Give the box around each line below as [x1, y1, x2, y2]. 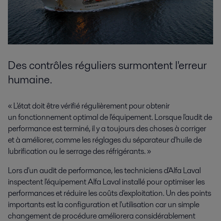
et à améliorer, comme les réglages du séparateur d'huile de [8, 134, 202, 146]
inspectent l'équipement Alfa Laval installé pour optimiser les [8, 176, 205, 188]
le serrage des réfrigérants [59, 146, 144, 157]
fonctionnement [18, 111, 72, 123]
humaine [8, 72, 50, 88]
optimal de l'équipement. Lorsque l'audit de [72, 111, 212, 123]
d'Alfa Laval [162, 165, 201, 177]
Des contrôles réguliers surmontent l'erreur [8, 57, 207, 74]
